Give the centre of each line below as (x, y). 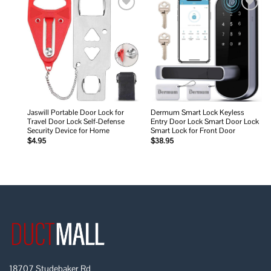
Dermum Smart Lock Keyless (197, 112)
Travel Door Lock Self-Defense (76, 121)
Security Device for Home (68, 130)
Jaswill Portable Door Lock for (75, 112)
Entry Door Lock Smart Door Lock (204, 121)
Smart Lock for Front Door (193, 130)
